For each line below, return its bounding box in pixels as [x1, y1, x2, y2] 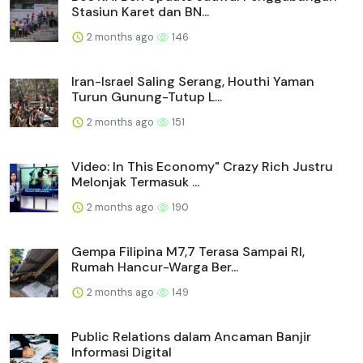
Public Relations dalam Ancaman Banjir [71, 327, 311, 345]
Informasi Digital [71, 343, 172, 361]
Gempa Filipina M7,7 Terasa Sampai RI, [71, 242, 305, 260]
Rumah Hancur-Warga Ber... [71, 258, 238, 275]
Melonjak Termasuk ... [71, 173, 199, 190]
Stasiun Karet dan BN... [71, 2, 209, 20]
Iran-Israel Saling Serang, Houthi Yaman [71, 72, 314, 90]
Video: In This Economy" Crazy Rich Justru [71, 157, 333, 175]
